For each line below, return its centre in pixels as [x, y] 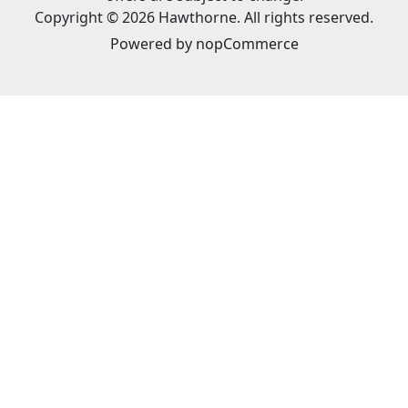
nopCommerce [247, 43]
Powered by [153, 43]
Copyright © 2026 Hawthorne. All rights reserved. [204, 17]
